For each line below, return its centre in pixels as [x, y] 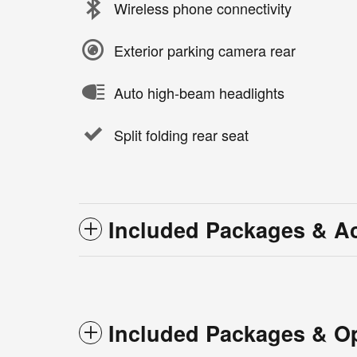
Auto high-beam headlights [199, 92]
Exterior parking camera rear [205, 50]
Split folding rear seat [181, 134]
